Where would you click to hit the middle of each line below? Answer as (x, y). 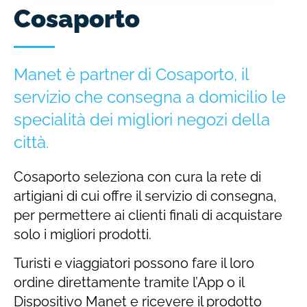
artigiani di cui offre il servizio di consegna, (145, 196)
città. (32, 142)
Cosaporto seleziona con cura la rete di (137, 176)
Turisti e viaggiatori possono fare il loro (134, 263)
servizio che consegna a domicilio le (150, 97)
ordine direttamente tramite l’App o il (129, 283)
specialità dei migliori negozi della (142, 119)
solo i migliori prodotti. (83, 234)
